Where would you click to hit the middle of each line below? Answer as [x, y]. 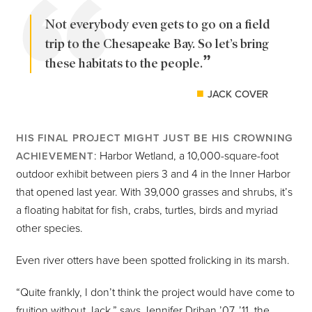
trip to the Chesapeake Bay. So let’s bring [157, 44]
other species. [49, 229]
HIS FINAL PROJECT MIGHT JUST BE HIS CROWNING [155, 138]
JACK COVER [238, 94]
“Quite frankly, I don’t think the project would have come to [155, 293]
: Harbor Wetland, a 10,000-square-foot [186, 156]
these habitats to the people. [124, 64]
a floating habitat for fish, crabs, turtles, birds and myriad [147, 211]
